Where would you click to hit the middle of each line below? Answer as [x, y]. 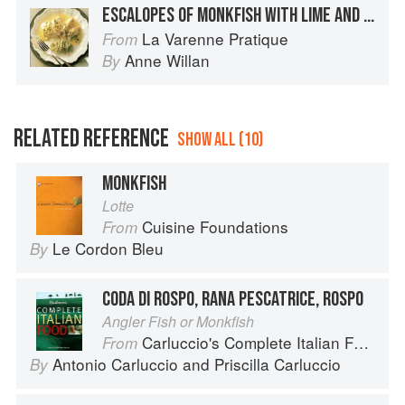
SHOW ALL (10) [220, 140]
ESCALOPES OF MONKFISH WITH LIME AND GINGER [369, 16]
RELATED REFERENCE [91, 139]
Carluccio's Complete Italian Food [248, 343]
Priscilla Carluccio [278, 364]
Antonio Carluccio [115, 364]
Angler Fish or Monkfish [178, 322]
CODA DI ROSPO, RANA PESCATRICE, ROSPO [233, 300]
